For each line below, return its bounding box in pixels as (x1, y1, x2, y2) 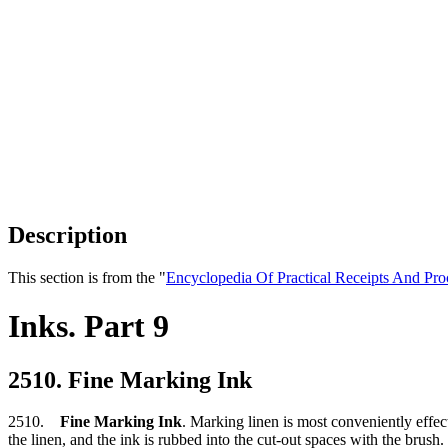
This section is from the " (8, 268, 166, 286)
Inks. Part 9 (8, 308, 169, 345)
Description (8, 221, 127, 248)
